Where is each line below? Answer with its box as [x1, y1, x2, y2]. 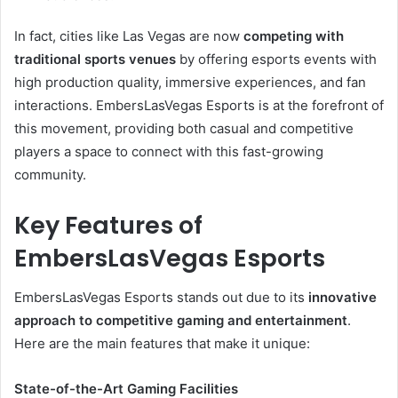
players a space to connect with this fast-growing [14, 142, 323, 160]
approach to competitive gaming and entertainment [14, 312, 347, 330]
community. [14, 165, 86, 183]
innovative [308, 289, 377, 306]
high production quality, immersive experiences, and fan [14, 73, 366, 91]
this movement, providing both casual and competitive [14, 119, 354, 137]
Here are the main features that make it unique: [14, 335, 310, 353]
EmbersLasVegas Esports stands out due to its [14, 289, 308, 306]
